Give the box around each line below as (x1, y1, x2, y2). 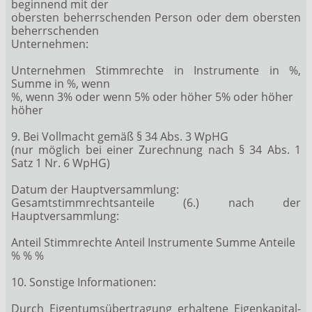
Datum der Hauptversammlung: (11, 181, 179, 197)
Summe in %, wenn (11, 75, 110, 91)
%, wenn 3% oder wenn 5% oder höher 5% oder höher (11, 88, 293, 104)
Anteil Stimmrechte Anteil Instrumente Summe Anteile (11, 234, 295, 250)
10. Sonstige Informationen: (11, 274, 156, 290)
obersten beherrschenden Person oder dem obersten (11, 9, 301, 25)
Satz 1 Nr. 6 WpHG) (11, 155, 110, 171)
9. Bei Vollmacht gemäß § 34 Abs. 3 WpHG (11, 128, 228, 144)
